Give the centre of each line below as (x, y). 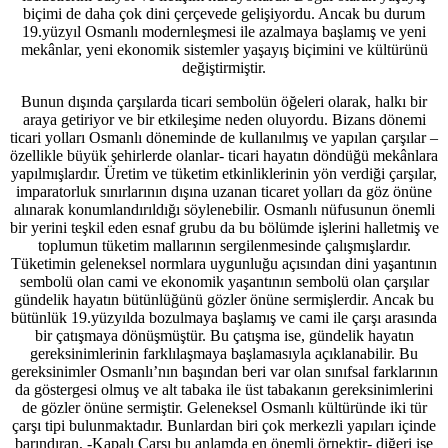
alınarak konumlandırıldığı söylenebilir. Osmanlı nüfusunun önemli (224, 209)
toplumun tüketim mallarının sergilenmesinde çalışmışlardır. (224, 245)
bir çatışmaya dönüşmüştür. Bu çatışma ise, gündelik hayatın (224, 335)
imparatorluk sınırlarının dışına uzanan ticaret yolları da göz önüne (224, 191)
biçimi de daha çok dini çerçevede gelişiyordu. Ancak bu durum (224, 13)
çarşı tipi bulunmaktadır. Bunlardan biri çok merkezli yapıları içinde (224, 425)
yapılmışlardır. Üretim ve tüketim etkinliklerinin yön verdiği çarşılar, (224, 173)
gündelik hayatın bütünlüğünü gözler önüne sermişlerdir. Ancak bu (224, 299)
